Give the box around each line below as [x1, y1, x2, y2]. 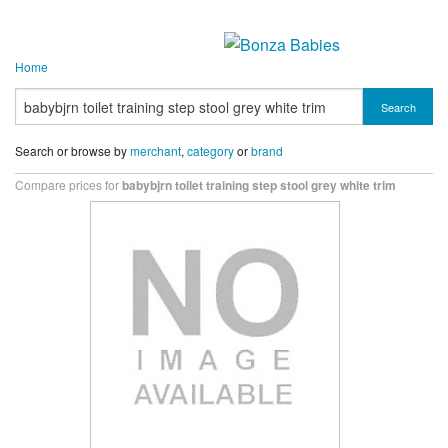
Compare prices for [15, 176, 122, 194]
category [187, 142, 234, 159]
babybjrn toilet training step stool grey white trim [122, 176, 396, 195]
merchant [130, 142, 181, 159]
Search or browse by [15, 142, 130, 159]
